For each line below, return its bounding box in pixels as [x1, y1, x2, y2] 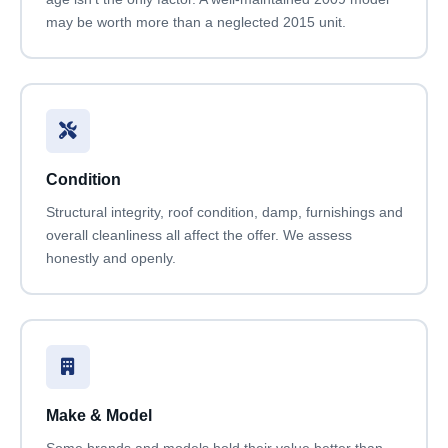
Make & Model [45, 406, 152, 424]
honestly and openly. [45, 249, 176, 266]
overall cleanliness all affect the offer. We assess [45, 226, 352, 243]
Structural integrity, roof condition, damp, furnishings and [45, 203, 403, 220]
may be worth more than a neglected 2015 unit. [45, 13, 346, 30]
